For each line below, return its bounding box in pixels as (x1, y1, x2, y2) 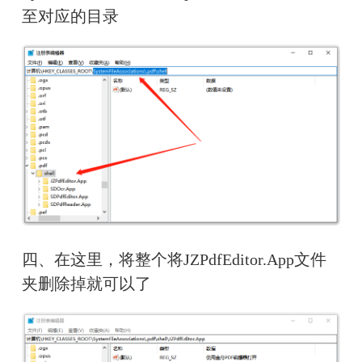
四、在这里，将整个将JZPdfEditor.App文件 (21, 250, 326, 268)
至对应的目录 (21, 7, 119, 26)
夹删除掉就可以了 (21, 274, 151, 293)
